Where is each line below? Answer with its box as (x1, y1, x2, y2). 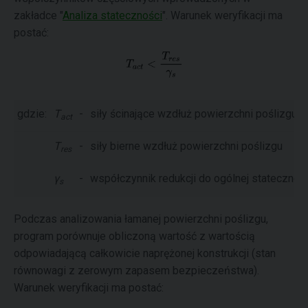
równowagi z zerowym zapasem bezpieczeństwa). (14, 263, 259, 277)
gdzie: (17, 107, 47, 120)
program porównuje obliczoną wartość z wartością (14, 229, 255, 243)
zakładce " (14, 9, 63, 22)
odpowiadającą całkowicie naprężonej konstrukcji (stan (14, 246, 276, 260)
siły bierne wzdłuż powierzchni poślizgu (90, 139, 283, 153)
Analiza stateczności (63, 9, 162, 22)
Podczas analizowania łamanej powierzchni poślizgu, (14, 212, 268, 225)
